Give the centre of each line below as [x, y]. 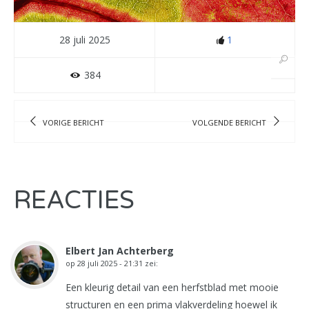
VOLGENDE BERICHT [229, 122]
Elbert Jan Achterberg [120, 251]
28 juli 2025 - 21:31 [110, 263]
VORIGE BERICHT [74, 122]
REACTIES [74, 200]
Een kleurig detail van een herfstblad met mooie [172, 287]
